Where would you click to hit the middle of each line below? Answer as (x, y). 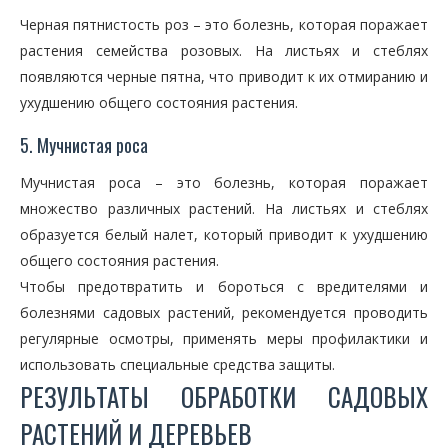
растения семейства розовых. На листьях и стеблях (224, 50)
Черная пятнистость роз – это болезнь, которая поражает (224, 24)
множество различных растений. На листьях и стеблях (224, 208)
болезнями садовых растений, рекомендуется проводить (224, 312)
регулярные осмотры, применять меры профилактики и (224, 338)
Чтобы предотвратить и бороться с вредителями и (224, 286)
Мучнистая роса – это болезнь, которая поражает (224, 182)
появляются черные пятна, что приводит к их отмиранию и (224, 76)
